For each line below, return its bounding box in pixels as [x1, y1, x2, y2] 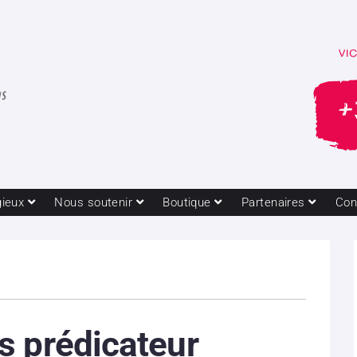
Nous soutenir [54, 194, 133, 210]
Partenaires [241, 194, 305, 210]
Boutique [163, 194, 211, 210]
